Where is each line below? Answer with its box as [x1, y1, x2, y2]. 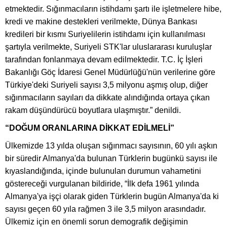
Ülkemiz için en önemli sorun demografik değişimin [5, 217, 188, 226]
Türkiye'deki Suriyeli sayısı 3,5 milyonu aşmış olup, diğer [5, 80, 208, 89]
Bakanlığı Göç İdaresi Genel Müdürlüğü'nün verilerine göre [5, 67, 215, 77]
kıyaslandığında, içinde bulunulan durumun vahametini [5, 166, 201, 175]
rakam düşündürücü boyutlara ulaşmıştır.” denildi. [5, 105, 181, 115]
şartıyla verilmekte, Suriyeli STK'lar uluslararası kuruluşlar [5, 42, 212, 51]
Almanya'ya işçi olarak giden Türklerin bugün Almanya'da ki [5, 192, 219, 201]
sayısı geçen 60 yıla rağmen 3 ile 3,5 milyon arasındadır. [5, 204, 206, 213]
